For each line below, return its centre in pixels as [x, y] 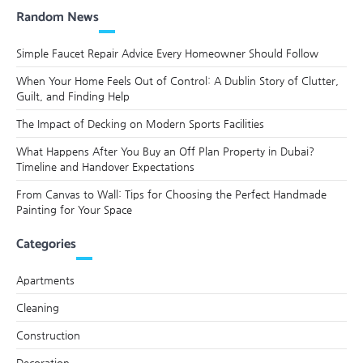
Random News [58, 17]
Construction [48, 335]
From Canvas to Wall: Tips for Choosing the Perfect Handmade [171, 194]
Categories [46, 244]
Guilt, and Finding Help [73, 96]
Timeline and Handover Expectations [105, 166]
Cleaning [38, 307]
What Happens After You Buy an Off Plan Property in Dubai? [165, 151]
